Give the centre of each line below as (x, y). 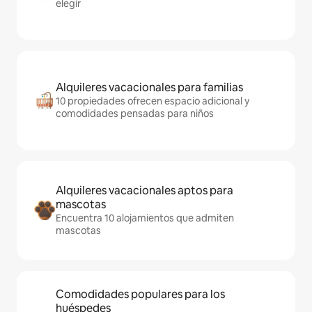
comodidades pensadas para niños (135, 114)
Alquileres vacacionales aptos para (145, 191)
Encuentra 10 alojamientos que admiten (145, 218)
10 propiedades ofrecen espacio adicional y (153, 101)
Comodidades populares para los (140, 295)
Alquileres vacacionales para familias (149, 88)
